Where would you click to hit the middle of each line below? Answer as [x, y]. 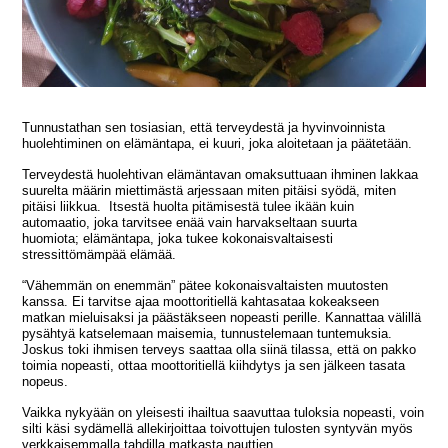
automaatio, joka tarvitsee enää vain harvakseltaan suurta [190, 222]
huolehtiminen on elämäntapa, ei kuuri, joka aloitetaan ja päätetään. [217, 143]
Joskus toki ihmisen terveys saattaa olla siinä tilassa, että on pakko [219, 349]
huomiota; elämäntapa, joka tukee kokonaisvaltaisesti [178, 238]
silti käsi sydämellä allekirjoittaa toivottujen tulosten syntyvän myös [218, 428]
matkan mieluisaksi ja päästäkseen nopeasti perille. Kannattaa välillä [222, 317]
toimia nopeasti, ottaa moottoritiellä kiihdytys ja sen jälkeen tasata [214, 365]
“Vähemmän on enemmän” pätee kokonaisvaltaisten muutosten [205, 285]
